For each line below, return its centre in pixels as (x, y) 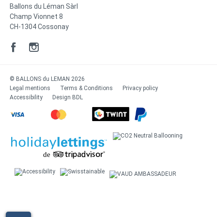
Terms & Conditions (86, 88)
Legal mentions (30, 88)
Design (62, 98)
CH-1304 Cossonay (39, 27)
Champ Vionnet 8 (36, 17)
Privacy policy (140, 88)
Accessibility (26, 98)
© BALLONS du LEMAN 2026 (47, 79)
